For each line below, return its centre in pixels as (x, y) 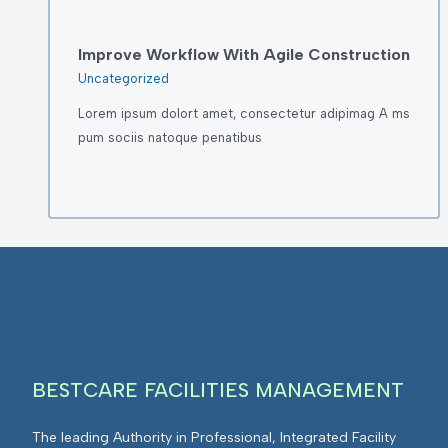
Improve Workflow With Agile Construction (243, 55)
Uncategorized (123, 78)
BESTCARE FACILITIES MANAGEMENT (218, 389)
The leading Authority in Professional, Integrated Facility (214, 437)
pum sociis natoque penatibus (169, 137)
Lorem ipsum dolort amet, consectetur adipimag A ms (243, 113)
